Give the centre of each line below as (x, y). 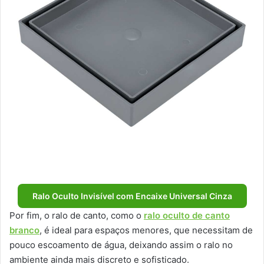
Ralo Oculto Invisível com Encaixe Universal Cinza (132, 196)
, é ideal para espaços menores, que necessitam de (146, 230)
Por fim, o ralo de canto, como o (77, 215)
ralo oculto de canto (187, 215)
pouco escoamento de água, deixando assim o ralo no (121, 245)
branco (24, 230)
